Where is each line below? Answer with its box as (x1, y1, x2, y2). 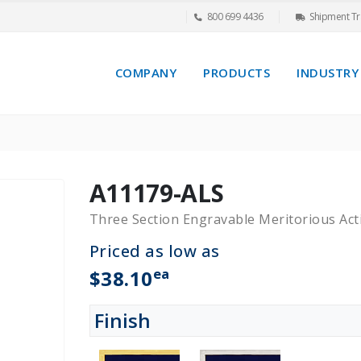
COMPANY (114, 64, 176, 81)
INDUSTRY (297, 64, 359, 81)
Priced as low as (89, 239, 220, 262)
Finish (93, 306, 151, 334)
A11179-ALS (89, 176, 224, 210)
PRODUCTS (203, 64, 270, 81)
